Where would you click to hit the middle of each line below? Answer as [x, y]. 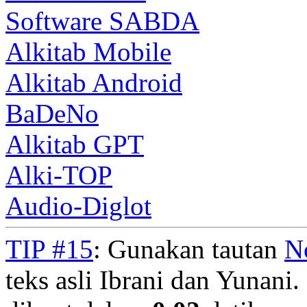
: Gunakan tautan [189, 249]
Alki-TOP [59, 175]
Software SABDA [102, 21]
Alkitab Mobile [88, 51]
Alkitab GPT [75, 144]
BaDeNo [52, 113]
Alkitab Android [94, 82]
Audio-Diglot [78, 206]
